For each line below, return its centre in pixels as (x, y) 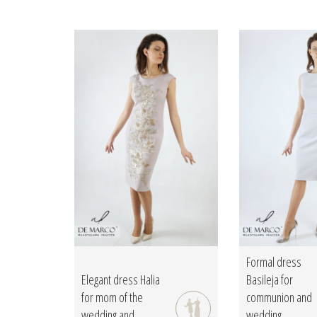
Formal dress (273, 262)
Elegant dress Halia (121, 280)
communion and (279, 298)
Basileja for (269, 280)
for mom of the (112, 298)
